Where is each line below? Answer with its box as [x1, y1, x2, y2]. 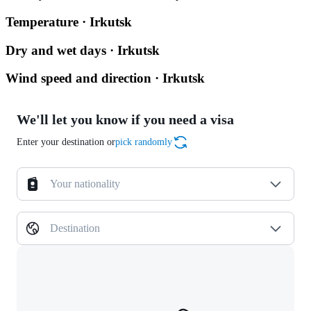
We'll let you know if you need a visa [17, 112, 234, 127]
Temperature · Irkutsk [6, 14, 132, 29]
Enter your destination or [17, 137, 115, 147]
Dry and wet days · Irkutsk [6, 42, 160, 58]
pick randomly [115, 137, 172, 147]
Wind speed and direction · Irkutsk [6, 71, 205, 86]
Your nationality [50, 178, 120, 190]
